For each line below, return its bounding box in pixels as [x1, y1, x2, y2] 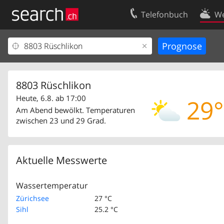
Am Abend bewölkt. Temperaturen [16, 105, 135, 115]
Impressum [14, 74, 52, 84]
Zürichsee [16, 193, 49, 203]
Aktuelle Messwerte [16, 153, 107, 167]
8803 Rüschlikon [16, 78, 91, 92]
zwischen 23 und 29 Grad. [16, 115, 106, 125]
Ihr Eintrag [14, 41, 49, 51]
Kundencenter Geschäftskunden [14, 57, 122, 67]
